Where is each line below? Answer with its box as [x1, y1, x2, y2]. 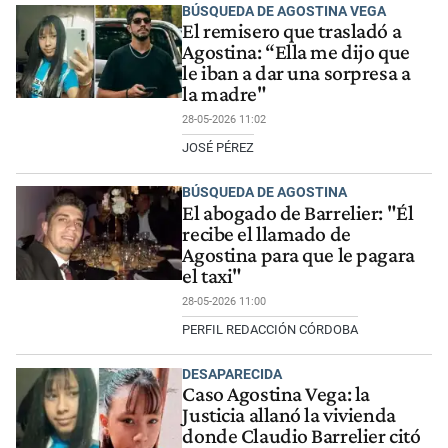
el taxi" [182, 263, 242, 288]
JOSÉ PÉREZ [182, 139, 255, 155]
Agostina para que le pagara [182, 242, 415, 267]
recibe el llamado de [182, 221, 351, 246]
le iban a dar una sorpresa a [182, 60, 411, 85]
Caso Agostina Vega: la [182, 382, 370, 407]
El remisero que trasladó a [182, 18, 402, 43]
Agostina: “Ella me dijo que [182, 39, 410, 64]
